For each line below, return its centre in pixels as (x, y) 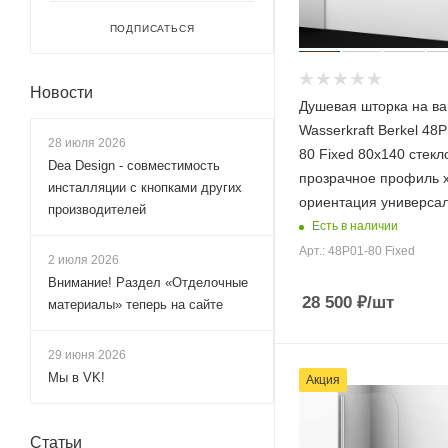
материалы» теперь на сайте (135, 304)
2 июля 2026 (83, 259)
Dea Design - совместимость (134, 165)
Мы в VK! (76, 377)
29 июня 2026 (87, 354)
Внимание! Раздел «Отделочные (148, 282)
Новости (61, 92)
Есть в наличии (355, 226)
